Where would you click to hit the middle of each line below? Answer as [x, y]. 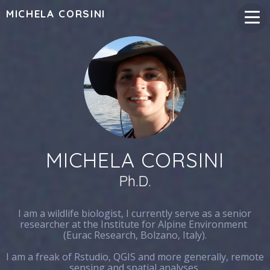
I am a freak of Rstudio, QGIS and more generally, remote [135, 257]
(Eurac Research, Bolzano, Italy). [135, 235]
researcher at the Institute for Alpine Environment [135, 224]
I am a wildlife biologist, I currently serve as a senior [135, 213]
